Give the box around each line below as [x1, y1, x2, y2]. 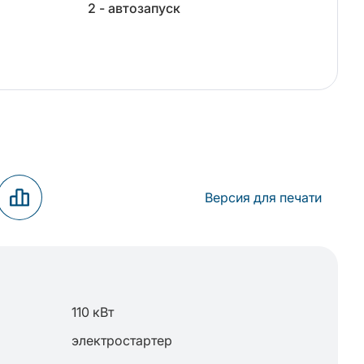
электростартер [71, 332, 172, 349]
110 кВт [71, 304, 114, 320]
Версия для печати [205, 189, 322, 206]
